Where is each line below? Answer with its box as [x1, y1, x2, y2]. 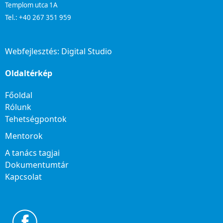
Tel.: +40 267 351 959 [5, 13, 71, 22]
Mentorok [5, 130, 43, 142]
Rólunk [5, 102, 31, 113]
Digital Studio [61, 46, 112, 57]
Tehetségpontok [5, 113, 67, 125]
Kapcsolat [5, 171, 42, 183]
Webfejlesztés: [5, 46, 61, 57]
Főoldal [5, 90, 32, 101]
